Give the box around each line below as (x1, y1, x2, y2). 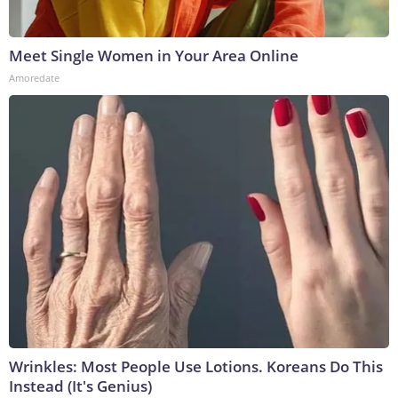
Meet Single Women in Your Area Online (9, 45, 298, 67)
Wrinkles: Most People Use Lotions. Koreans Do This (9, 356, 383, 378)
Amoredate (9, 71, 60, 85)
